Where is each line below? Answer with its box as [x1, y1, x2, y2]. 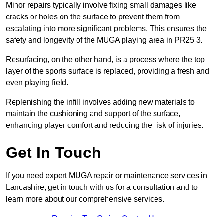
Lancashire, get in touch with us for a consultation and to [6, 183, 198, 192]
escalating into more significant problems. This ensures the [6, 24, 207, 33]
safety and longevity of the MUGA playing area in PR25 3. [6, 36, 202, 45]
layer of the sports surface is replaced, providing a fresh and [6, 67, 209, 76]
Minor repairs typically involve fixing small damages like [6, 1, 196, 10]
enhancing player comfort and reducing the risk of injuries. [6, 121, 203, 130]
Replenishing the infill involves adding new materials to [6, 98, 195, 107]
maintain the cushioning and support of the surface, [6, 109, 180, 118]
